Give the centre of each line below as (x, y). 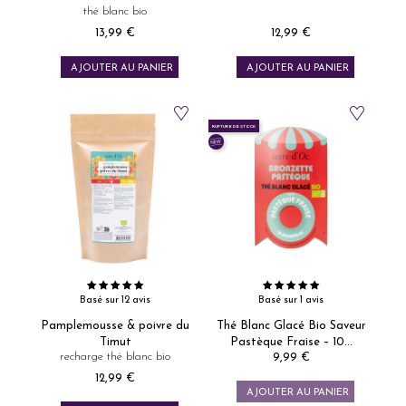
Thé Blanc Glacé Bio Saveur (291, 326)
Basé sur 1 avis (291, 300)
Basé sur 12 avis (115, 300)
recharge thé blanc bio (115, 357)
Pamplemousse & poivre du (115, 326)
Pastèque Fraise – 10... (291, 342)
